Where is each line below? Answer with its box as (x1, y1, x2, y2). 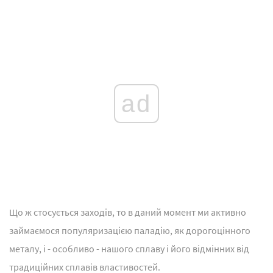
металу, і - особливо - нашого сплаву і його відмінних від (9, 242, 249, 255)
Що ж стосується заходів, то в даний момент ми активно (9, 205, 246, 218)
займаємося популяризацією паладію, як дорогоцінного (9, 224, 250, 236)
